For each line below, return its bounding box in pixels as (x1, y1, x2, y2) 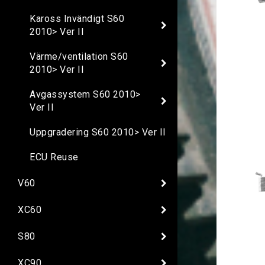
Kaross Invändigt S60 (30, 13, 124, 25)
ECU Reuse (30, 151, 79, 163)
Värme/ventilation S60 (30, 51, 128, 63)
